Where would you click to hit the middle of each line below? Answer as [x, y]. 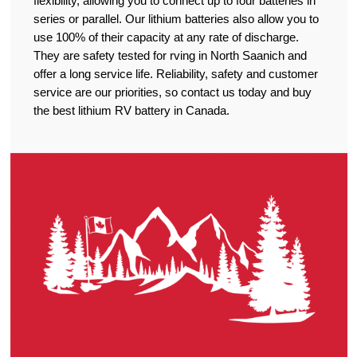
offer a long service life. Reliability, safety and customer [175, 74]
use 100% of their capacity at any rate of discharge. [166, 37]
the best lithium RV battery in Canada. [131, 111]
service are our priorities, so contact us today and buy [172, 92]
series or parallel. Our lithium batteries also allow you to [176, 19]
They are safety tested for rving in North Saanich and [170, 56]
